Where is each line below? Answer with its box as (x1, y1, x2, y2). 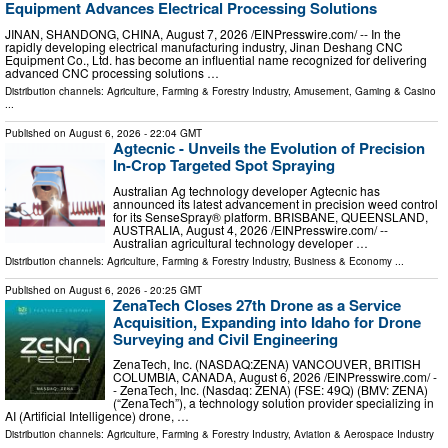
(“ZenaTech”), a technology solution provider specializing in (113, 394, 434, 412)
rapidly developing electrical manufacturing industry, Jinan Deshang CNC (5, 38, 403, 55)
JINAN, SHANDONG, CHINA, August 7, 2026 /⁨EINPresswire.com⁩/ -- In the (5, 25, 401, 42)
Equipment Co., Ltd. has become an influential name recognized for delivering (5, 51, 427, 68)
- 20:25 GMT (141, 282, 202, 297)
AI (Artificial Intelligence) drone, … (5, 407, 189, 425)
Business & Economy (294, 253, 392, 268)
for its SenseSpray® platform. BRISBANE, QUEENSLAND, (113, 207, 428, 225)
